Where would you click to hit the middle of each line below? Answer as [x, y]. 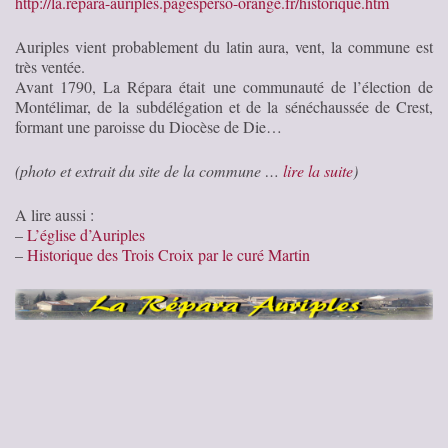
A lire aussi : [54, 214]
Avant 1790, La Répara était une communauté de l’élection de [224, 86]
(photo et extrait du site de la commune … [149, 170]
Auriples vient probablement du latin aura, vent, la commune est [224, 46]
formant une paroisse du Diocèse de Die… [148, 126]
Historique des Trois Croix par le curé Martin [168, 254]
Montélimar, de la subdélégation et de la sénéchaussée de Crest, [224, 106]
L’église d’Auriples [86, 234]
